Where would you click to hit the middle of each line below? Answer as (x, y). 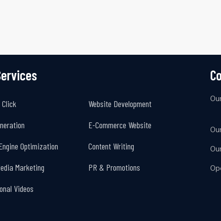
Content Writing (111, 146)
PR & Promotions (114, 167)
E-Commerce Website (120, 125)
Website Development (120, 103)
